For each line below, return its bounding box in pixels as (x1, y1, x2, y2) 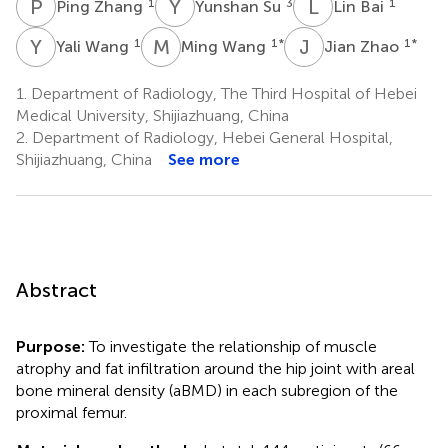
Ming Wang (181, 36, 270, 56)
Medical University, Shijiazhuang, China (16, 105, 289, 125)
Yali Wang (56, 36, 133, 56)
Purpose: (16, 336, 89, 356)
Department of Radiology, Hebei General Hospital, (28, 127, 393, 147)
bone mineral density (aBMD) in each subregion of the (16, 380, 398, 400)
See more (168, 149, 240, 169)
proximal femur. (16, 402, 127, 422)
